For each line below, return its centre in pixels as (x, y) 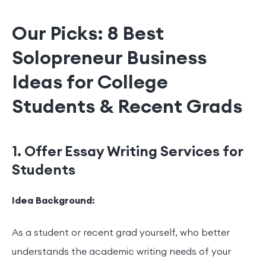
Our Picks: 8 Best (88, 34)
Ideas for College (90, 83)
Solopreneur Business (109, 58)
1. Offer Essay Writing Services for (127, 152)
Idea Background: (53, 201)
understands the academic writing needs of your (121, 252)
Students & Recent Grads (127, 107)
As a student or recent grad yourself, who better (121, 233)
